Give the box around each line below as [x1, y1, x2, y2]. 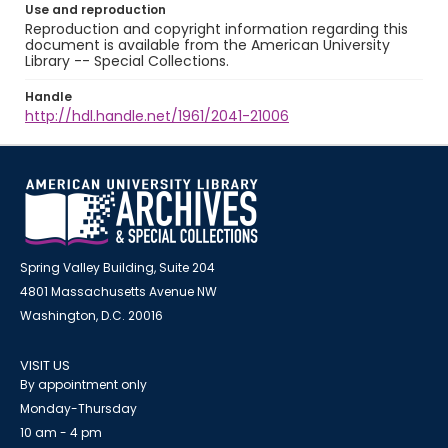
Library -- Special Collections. [25, 51, 229, 71]
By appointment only [20, 376, 147, 393]
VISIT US [20, 356, 70, 375]
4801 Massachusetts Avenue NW [20, 283, 217, 300]
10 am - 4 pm [20, 424, 102, 441]
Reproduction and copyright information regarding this [25, 19, 408, 39]
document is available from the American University [25, 35, 390, 55]
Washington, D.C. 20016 [20, 307, 163, 324]
